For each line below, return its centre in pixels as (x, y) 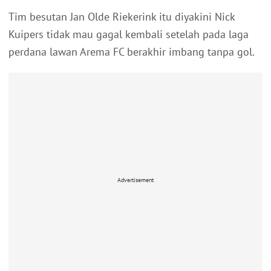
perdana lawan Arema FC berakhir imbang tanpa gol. (132, 52)
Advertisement (135, 180)
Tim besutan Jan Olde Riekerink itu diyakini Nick (122, 17)
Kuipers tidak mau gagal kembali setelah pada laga (129, 34)
